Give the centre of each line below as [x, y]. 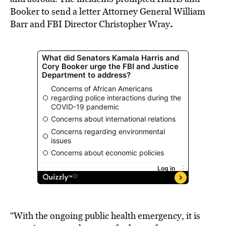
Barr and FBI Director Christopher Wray [90, 24]
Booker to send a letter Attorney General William [108, 11]
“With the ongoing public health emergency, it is [105, 216]
